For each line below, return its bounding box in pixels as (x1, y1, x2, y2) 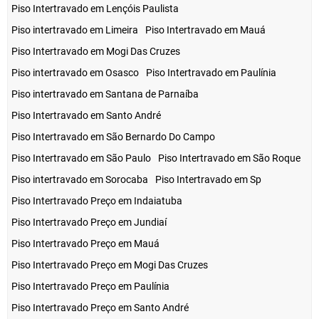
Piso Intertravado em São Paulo (11, 152, 151, 164)
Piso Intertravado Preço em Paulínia (11, 281, 169, 293)
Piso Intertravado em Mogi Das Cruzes (11, 46, 180, 58)
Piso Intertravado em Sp (155, 174, 261, 186)
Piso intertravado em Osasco (11, 67, 139, 79)
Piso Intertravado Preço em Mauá (11, 238, 159, 250)
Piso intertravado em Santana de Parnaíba (11, 88, 199, 100)
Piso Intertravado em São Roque (158, 152, 300, 164)
